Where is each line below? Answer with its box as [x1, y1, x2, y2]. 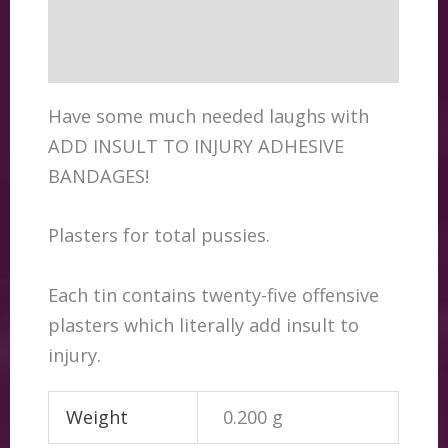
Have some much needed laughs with [48, 104, 370, 129]
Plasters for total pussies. [48, 223, 271, 248]
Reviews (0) [48, 46, 143, 71]
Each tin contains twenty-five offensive [48, 282, 380, 307]
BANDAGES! [48, 164, 150, 189]
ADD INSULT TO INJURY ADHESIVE [48, 134, 345, 159]
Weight [65, 405, 128, 430]
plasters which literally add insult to [48, 312, 360, 337]
